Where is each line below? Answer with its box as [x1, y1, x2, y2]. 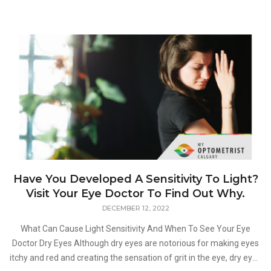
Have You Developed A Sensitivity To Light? [13, 172, 258, 186]
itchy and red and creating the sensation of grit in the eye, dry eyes [10, 252, 261, 263]
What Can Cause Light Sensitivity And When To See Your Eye [21, 223, 250, 233]
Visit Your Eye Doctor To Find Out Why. [26, 186, 245, 200]
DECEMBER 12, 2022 [102, 203, 169, 212]
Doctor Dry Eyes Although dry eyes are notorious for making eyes [12, 238, 39, 248]
